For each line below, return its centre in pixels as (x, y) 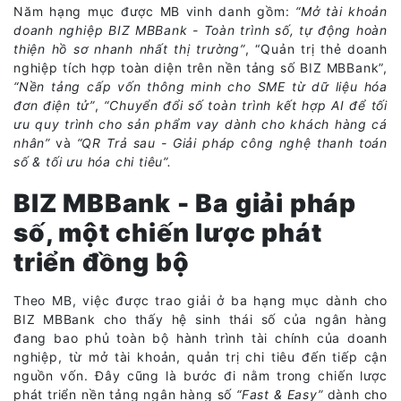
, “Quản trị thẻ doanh (316, 48)
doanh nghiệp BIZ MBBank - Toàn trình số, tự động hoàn (200, 30)
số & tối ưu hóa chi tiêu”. (93, 161)
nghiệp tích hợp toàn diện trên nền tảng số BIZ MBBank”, (200, 67)
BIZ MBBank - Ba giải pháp (185, 203)
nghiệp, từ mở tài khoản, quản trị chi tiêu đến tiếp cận (200, 356)
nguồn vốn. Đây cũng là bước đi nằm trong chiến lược (200, 375)
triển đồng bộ (102, 262)
